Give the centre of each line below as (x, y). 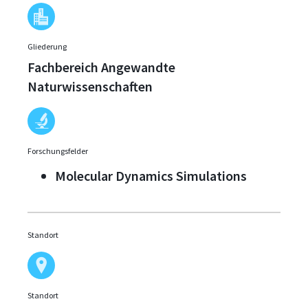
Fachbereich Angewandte (101, 67)
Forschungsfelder (58, 151)
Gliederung (47, 47)
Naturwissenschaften (90, 87)
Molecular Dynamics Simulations (151, 176)
